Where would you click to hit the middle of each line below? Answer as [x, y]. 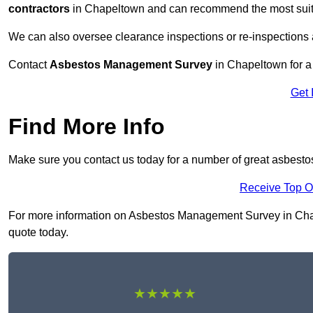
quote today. [38, 233]
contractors [39, 9]
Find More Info [87, 127]
